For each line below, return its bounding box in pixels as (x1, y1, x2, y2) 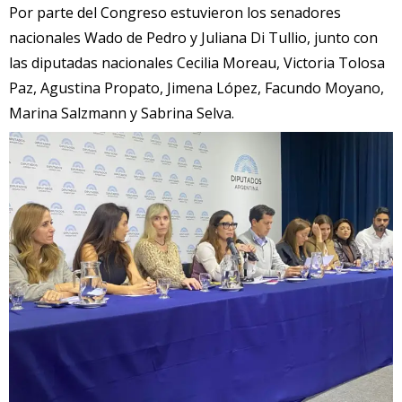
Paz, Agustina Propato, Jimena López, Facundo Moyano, (9, 78, 384, 99)
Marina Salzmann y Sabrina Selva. (9, 103, 234, 124)
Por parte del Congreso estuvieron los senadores (9, 3, 341, 23)
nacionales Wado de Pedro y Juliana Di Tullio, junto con (9, 28, 378, 48)
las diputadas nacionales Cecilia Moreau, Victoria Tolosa (9, 53, 385, 74)
